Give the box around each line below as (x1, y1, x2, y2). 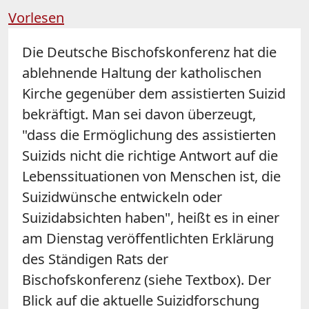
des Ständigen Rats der (22, 249, 168, 268)
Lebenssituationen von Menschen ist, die (22, 166, 281, 186)
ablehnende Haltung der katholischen (22, 63, 261, 82)
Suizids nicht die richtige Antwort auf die (22, 146, 278, 165)
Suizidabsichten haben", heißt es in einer (22, 208, 279, 227)
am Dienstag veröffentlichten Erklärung (22, 228, 274, 248)
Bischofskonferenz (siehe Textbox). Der (22, 270, 271, 289)
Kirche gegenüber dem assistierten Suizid (22, 83, 286, 103)
